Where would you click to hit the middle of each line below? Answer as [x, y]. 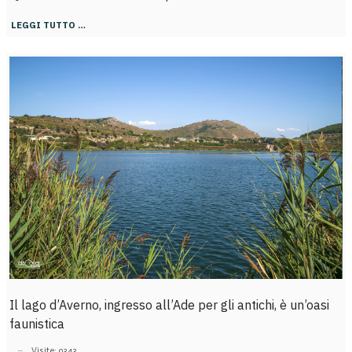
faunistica [37, 324]
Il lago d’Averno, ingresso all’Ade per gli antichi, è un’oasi [169, 305]
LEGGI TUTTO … [48, 25]
